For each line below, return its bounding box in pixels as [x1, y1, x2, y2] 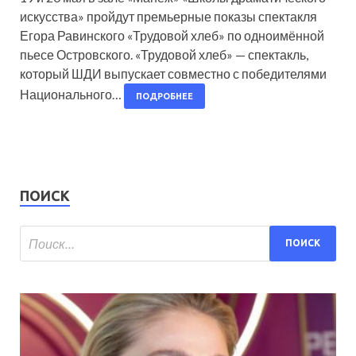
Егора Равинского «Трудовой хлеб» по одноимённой [20, 27, 324, 43]
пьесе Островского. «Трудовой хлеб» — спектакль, [20, 46, 308, 62]
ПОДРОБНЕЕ [136, 91, 193, 101]
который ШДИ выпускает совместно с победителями [20, 65, 327, 81]
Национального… [20, 86, 124, 102]
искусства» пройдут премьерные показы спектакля [20, 8, 317, 24]
